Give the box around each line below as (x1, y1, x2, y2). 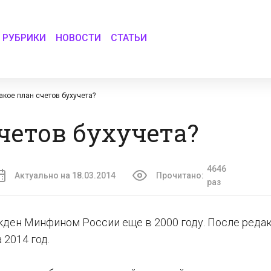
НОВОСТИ (56, 31, 102, 44)
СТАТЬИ (111, 31, 148, 44)
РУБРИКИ (2, 31, 47, 44)
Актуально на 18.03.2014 (15, 171, 116, 180)
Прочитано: (155, 171, 204, 180)
